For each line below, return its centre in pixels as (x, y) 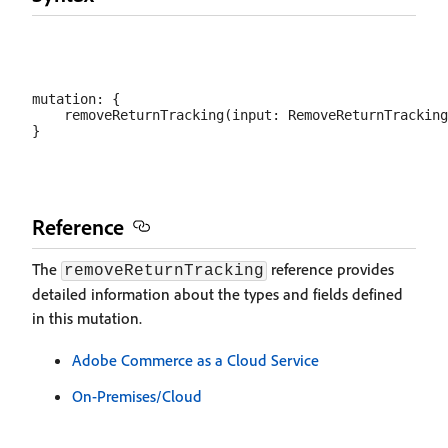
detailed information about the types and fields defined (217, 294)
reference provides (330, 269)
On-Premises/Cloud (137, 396)
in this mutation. (87, 318)
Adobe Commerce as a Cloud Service (195, 360)
